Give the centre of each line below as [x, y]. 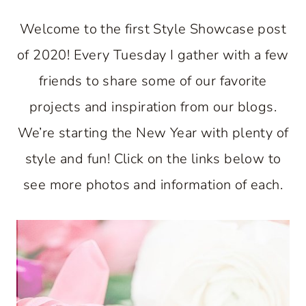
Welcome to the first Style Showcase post [153, 29]
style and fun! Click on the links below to [153, 159]
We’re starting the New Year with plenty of [153, 133]
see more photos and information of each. [153, 185]
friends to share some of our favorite [153, 81]
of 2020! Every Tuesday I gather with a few [153, 55]
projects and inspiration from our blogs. [153, 107]
